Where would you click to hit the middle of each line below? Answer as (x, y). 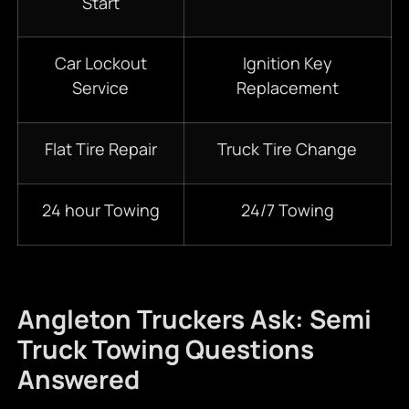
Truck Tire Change (288, 149)
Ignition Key (287, 63)
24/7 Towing (287, 210)
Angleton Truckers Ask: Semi (194, 319)
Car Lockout (100, 63)
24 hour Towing (100, 210)
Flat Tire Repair (100, 149)
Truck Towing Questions (165, 349)
